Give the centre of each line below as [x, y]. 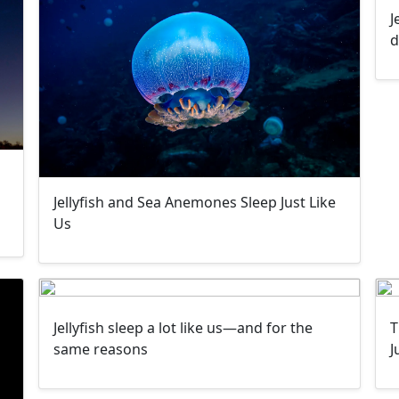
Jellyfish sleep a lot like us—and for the [183, 328]
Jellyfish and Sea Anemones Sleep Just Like [195, 203]
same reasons [101, 350]
